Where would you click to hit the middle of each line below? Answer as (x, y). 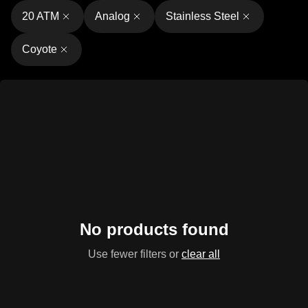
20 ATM (41, 16)
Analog (112, 16)
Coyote (40, 49)
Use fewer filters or (133, 254)
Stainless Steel (202, 16)
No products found (154, 229)
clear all (201, 254)
